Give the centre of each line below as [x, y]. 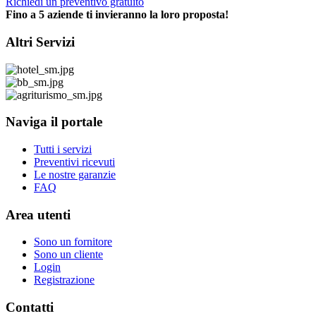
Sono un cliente [68, 255]
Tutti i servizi [63, 149]
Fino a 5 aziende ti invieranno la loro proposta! [117, 15]
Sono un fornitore [73, 242]
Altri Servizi [40, 42]
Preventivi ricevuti [74, 162]
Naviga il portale [54, 122]
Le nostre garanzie [75, 175]
